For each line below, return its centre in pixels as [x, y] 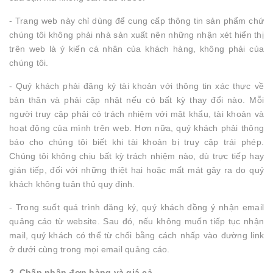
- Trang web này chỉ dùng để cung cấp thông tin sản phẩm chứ [136, 21]
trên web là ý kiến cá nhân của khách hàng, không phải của [136, 49]
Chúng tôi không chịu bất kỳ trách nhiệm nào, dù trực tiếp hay [136, 156]
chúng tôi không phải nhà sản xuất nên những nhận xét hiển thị [136, 35]
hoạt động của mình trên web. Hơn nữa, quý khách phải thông [136, 128]
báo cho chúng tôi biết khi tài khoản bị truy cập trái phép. [136, 142]
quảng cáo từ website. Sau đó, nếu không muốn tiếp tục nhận [136, 221]
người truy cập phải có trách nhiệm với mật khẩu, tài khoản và [136, 114]
